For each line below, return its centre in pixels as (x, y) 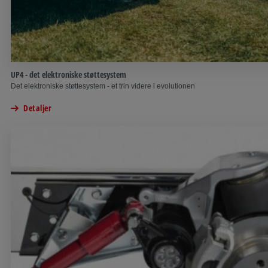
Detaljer (37, 108)
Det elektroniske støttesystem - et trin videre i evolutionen (103, 86)
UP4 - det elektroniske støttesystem (68, 75)
